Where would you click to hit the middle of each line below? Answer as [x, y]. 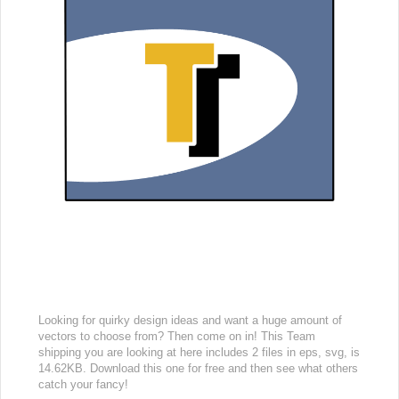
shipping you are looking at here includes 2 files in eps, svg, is [199, 352]
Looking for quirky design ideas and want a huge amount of [190, 320]
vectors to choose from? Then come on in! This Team [177, 336]
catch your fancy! [83, 384]
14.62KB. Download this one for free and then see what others [198, 368]
